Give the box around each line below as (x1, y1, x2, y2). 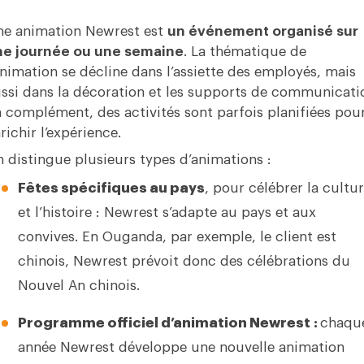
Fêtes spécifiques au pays (17, 181, 205, 195)
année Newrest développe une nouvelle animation (17, 340, 344, 354)
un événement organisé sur (167, 24, 358, 38)
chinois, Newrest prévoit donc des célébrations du (17, 254, 350, 268)
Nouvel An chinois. (17, 279, 140, 292)
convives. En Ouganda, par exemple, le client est (17, 230, 336, 244)
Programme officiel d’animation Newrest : (17, 316, 320, 330)
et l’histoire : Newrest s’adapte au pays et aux (17, 206, 316, 219)
